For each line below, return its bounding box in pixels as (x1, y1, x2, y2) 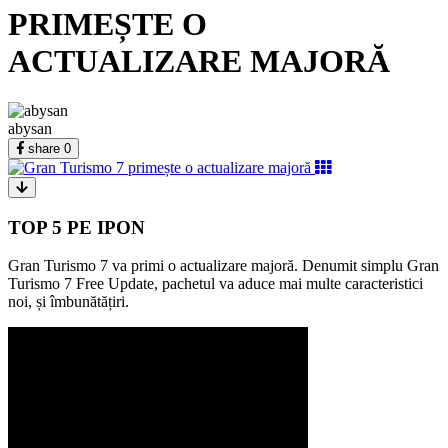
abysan (8, 119, 52, 137)
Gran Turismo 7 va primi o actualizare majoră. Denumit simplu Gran (8, 257, 439, 275)
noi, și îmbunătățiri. (8, 293, 129, 311)
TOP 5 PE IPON (8, 216, 145, 238)
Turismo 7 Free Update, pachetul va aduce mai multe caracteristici (8, 275, 423, 293)
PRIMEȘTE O (8, 6, 207, 43)
